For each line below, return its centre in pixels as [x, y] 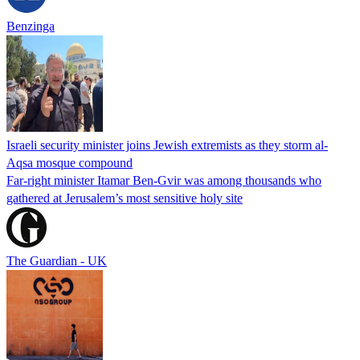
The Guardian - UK [57, 260]
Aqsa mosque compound [70, 162]
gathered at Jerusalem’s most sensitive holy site [125, 198]
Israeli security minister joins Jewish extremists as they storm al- [167, 145]
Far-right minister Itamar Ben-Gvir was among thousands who [164, 180]
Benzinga [31, 26]
